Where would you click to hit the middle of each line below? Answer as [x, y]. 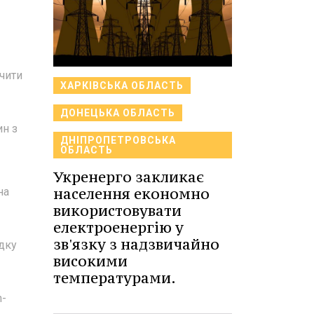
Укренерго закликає [129, 177]
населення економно [131, 194]
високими [90, 261]
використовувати [117, 211]
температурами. [115, 278]
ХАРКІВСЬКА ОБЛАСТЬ [122, 86]
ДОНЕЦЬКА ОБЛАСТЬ [118, 113]
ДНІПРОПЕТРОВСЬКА [118, 140]
